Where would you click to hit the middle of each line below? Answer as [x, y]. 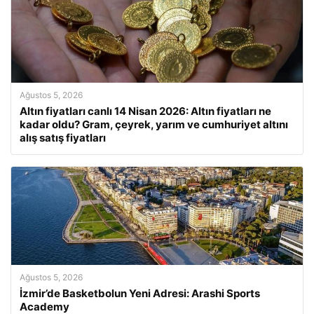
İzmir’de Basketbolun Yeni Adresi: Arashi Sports [140, 293]
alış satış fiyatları [63, 137]
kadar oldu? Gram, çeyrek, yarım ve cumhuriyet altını [154, 124]
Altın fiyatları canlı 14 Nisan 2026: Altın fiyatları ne [145, 111]
